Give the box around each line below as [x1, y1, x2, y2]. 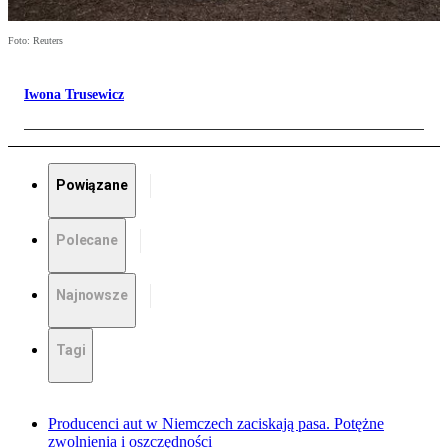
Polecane [56, 232, 118, 249]
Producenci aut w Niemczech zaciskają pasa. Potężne [48, 415, 384, 433]
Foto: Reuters [8, 35, 63, 47]
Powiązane [56, 177, 128, 194]
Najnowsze [56, 287, 128, 304]
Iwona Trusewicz [24, 87, 124, 103]
